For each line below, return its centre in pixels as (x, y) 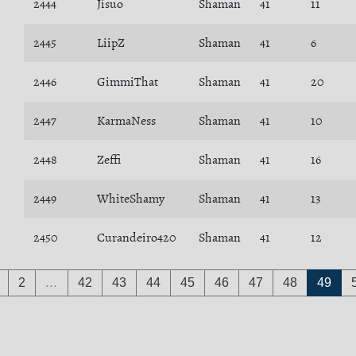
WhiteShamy (131, 199)
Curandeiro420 (137, 238)
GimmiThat (128, 82)
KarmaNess (126, 121)
